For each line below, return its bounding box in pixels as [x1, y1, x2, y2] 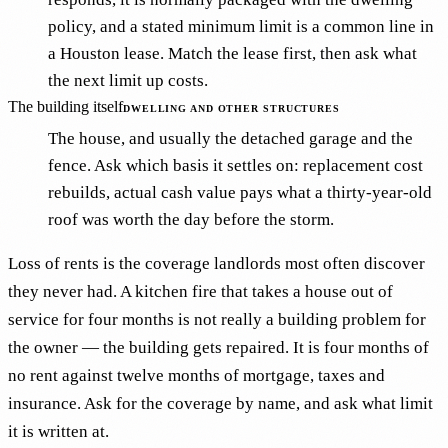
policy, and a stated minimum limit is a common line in [48, 17, 434, 37]
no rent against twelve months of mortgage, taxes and [8, 366, 385, 386]
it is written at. [8, 422, 109, 442]
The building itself [8, 97, 123, 117]
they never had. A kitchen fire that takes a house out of [8, 282, 393, 302]
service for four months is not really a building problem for [8, 310, 426, 330]
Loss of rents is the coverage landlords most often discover [8, 254, 425, 274]
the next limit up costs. [48, 71, 208, 91]
